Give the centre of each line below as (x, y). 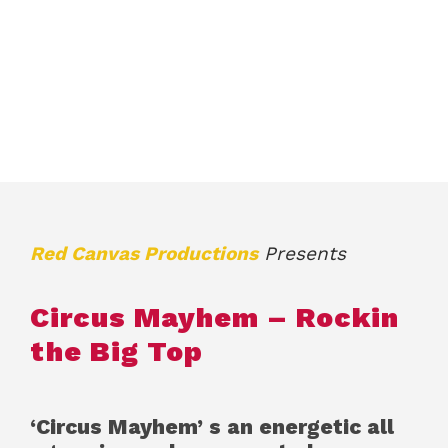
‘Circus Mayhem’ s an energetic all (212, 426)
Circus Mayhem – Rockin (215, 317)
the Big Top (117, 351)
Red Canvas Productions (144, 253)
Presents (302, 253)
